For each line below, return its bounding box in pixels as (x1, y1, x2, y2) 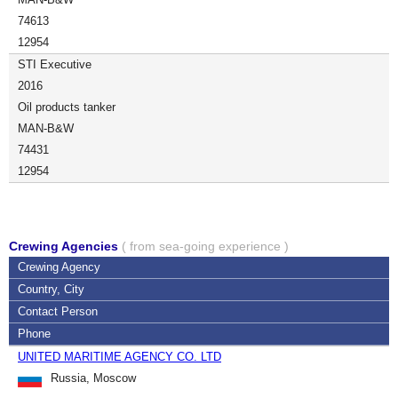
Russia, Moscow (51, 371, 136, 385)
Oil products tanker (18, 100, 115, 114)
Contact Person (18, 305, 98, 318)
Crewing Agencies (9, 239, 122, 253)
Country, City (18, 283, 84, 296)
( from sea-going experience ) (122, 239, 289, 253)
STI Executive (18, 58, 92, 71)
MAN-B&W (18, 122, 74, 135)
